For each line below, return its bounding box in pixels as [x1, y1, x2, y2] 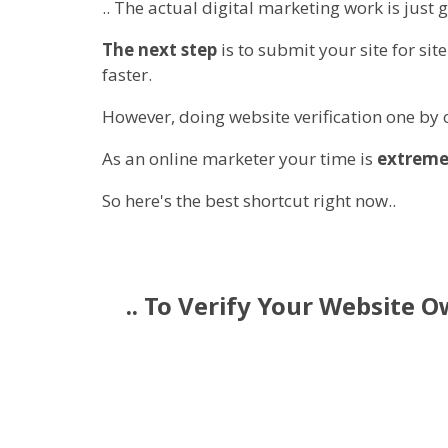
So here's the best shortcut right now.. [102, 189, 396, 213]
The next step [102, 38, 217, 62]
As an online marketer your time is [102, 147, 377, 171]
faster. [102, 63, 152, 87]
